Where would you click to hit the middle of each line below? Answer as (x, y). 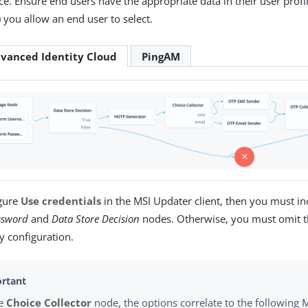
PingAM (161, 56)
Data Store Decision (96, 218)
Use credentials (61, 200)
